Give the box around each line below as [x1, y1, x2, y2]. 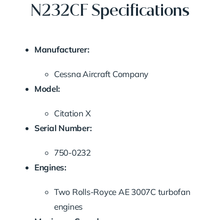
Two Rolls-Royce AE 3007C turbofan [54, 187, 191, 197]
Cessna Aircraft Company [54, 69, 149, 80]
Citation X [54, 108, 91, 119]
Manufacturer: [34, 44, 89, 55]
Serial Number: [34, 123, 92, 134]
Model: [34, 83, 60, 94]
